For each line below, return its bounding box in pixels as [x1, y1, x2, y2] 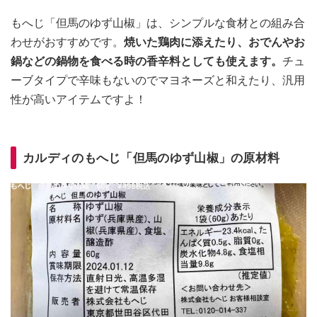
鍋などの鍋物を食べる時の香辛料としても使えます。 [11, 54, 282, 68]
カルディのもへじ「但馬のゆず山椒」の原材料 [23, 150, 280, 165]
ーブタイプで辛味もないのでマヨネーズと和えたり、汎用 [11, 73, 305, 87]
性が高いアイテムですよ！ [11, 92, 146, 106]
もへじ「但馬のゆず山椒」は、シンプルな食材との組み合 [11, 16, 305, 30]
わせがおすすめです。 [11, 35, 124, 49]
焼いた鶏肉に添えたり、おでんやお [124, 35, 305, 49]
